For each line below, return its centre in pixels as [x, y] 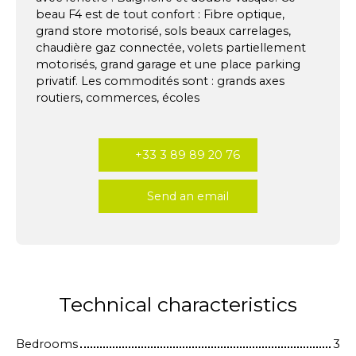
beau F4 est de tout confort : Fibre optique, [160, 15]
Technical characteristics [178, 305]
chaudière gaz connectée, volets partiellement [171, 48]
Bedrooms [47, 344]
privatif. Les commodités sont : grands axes [160, 81]
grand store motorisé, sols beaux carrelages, [163, 31]
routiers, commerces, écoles [118, 98]
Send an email [188, 196]
